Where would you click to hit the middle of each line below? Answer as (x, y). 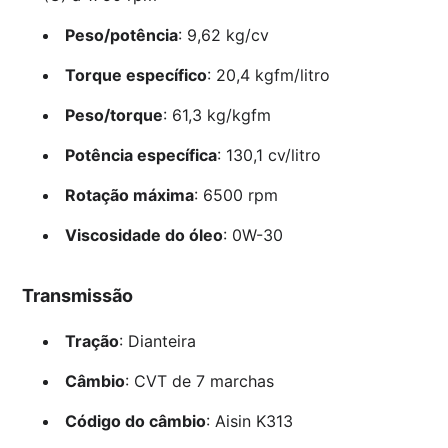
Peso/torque (113, 115)
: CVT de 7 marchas (199, 381)
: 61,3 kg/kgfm (216, 115)
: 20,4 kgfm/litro (268, 75)
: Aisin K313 (249, 421)
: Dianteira (157, 341)
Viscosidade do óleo (143, 235)
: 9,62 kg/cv (223, 35)
